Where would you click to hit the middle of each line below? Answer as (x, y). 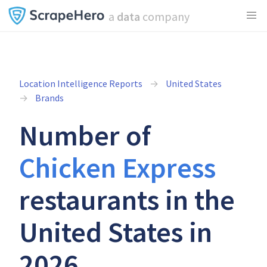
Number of (85, 135)
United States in (116, 232)
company (164, 16)
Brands (49, 98)
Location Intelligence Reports (81, 83)
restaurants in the (127, 200)
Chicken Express (117, 167)
